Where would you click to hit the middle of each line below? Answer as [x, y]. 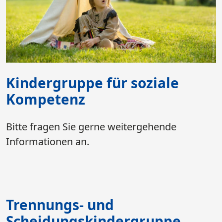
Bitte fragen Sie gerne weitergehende [91, 126]
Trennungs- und [60, 204]
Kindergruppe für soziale [92, 83]
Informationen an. [48, 141]
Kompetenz [46, 99]
